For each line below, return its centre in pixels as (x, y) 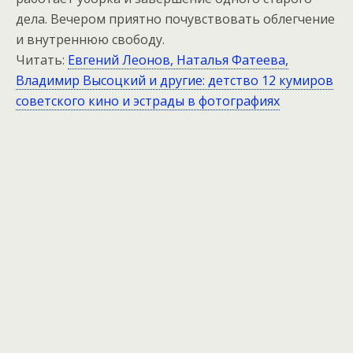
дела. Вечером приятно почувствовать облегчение (175, 19)
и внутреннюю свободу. (90, 40)
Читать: (42, 60)
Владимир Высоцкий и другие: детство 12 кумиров (175, 81)
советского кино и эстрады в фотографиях (148, 101)
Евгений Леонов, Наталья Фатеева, (178, 60)
